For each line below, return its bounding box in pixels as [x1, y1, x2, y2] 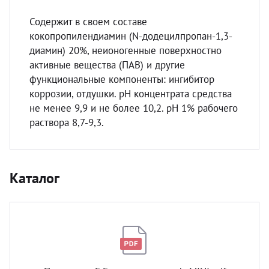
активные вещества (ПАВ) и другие [29, 58, 185, 71]
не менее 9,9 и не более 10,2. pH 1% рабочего [29, 101, 238, 115]
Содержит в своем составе [29, 15, 147, 28]
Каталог [10, 169, 59, 187]
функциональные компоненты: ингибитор [29, 73, 214, 86]
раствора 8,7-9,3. [29, 116, 104, 129]
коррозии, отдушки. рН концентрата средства [29, 87, 232, 100]
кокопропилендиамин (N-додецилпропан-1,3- [29, 29, 232, 43]
